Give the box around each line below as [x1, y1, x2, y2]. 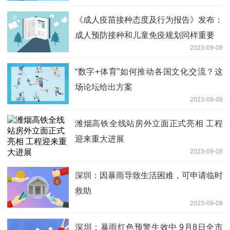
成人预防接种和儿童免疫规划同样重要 [75, 30, 215, 40]
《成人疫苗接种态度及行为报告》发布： [75, 15, 223, 24]
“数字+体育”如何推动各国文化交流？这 [75, 67, 223, 76]
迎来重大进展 [75, 134, 124, 143]
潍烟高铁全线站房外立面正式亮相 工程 [75, 119, 223, 128]
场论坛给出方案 [75, 82, 132, 91]
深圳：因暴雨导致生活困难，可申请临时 [75, 170, 223, 180]
